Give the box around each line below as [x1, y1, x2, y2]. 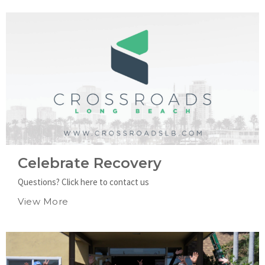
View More [18, 195, 69, 207]
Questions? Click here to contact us [18, 176, 149, 188]
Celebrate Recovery [18, 154, 161, 172]
